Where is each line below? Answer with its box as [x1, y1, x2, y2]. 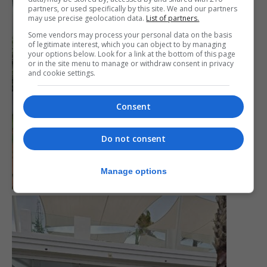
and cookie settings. [28, 67, 96, 78]
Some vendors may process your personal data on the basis [28, 29, 232, 40]
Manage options [100, 166, 167, 176]
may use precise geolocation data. [28, 13, 147, 23]
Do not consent [101, 132, 166, 144]
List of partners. [146, 13, 200, 23]
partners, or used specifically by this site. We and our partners [28, 3, 238, 14]
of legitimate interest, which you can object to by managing [28, 39, 226, 49]
